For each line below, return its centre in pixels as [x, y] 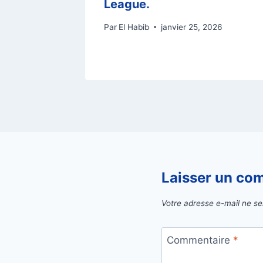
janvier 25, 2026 [192, 27]
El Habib [134, 27]
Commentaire [200, 240]
